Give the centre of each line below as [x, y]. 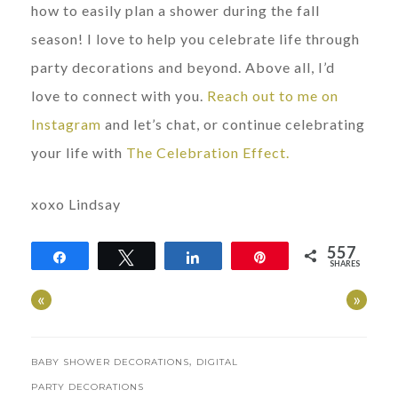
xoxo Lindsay [76, 203]
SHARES [345, 263]
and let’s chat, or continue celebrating [235, 123]
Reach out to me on [273, 95]
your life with [79, 152]
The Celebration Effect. [208, 152]
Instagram [68, 123]
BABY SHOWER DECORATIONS [110, 362]
